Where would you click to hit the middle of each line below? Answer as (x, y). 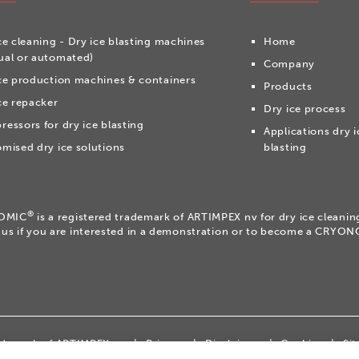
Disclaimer (233, 343)
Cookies (302, 343)
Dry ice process (305, 109)
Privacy (165, 343)
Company (289, 64)
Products (288, 86)
